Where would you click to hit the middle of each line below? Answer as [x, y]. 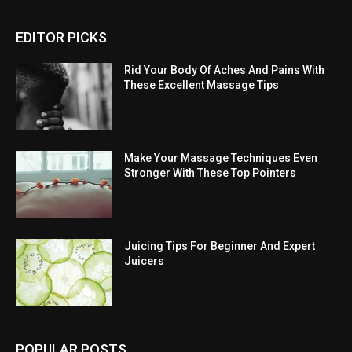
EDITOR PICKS [61, 38]
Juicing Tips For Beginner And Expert [220, 246]
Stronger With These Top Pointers [211, 173]
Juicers [145, 260]
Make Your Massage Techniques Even [221, 158]
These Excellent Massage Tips [202, 85]
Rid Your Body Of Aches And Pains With [225, 70]
